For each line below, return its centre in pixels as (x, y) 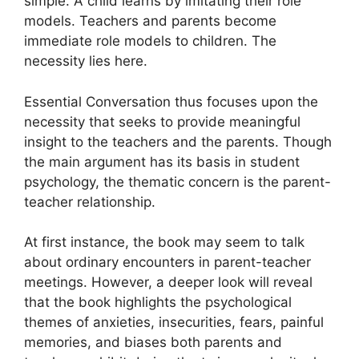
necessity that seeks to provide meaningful (162, 121)
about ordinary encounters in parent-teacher (167, 262)
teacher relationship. (90, 202)
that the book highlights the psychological (158, 303)
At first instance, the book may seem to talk (164, 242)
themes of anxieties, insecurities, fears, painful (174, 323)
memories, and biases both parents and (153, 343)
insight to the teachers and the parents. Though (178, 141)
